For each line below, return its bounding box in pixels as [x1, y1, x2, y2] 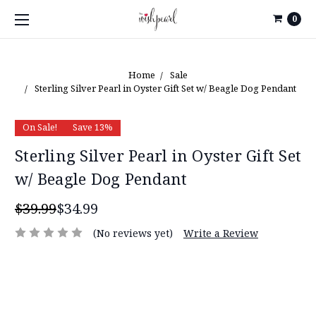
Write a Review [183, 226, 258, 240]
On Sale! [22, 121, 57, 134]
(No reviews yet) [92, 226, 173, 240]
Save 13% [72, 121, 113, 134]
